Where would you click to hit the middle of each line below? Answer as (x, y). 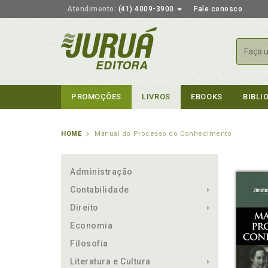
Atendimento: (92, 9)
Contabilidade (100, 190)
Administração (102, 172)
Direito (84, 208)
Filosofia (89, 243)
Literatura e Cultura (110, 261)
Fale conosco (218, 9)
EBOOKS (207, 97)
